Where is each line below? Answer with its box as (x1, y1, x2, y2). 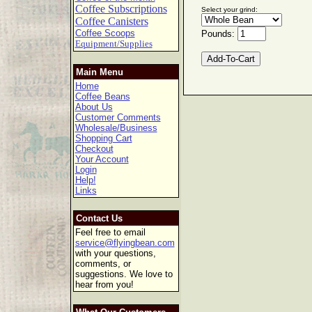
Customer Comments (75, 112, 161, 123)
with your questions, (75, 248, 156, 258)
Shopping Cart (75, 133, 132, 143)
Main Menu (75, 67, 123, 77)
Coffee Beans (75, 91, 130, 102)
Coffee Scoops (75, 28, 135, 38)
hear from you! (75, 279, 134, 290)
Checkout (75, 143, 114, 154)
